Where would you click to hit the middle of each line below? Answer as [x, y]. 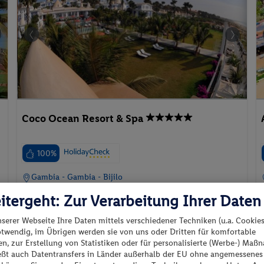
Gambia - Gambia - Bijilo [77, 177]
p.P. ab [187, 248]
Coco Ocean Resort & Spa [83, 118]
